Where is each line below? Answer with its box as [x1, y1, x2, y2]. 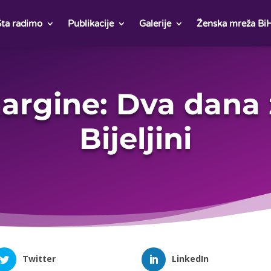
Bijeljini [79, 121, 192, 157]
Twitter [22, 253, 56, 265]
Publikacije [67, 18, 114, 29]
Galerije [139, 18, 171, 29]
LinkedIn [171, 253, 209, 265]
